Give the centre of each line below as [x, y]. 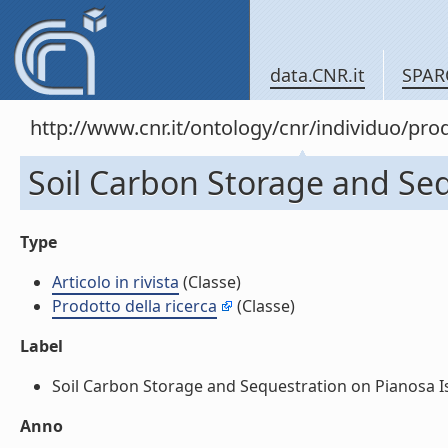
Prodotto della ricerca [134, 306]
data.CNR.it [317, 75]
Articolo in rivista [115, 282]
